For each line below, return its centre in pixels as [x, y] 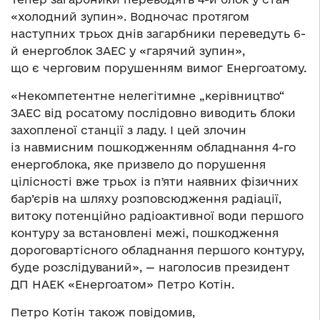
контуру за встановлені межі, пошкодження [145, 233]
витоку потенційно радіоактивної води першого [157, 216]
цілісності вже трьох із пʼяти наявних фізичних [155, 182]
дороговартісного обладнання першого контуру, [157, 250]
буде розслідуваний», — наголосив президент [150, 267]
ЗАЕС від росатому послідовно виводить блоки [153, 113]
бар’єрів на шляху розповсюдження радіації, [146, 199]
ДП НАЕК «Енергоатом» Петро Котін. [122, 285]
